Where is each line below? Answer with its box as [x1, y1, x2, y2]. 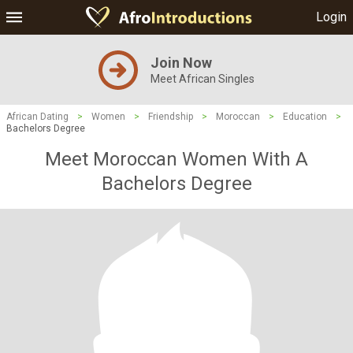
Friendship [148, 111, 193, 122]
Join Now [150, 54, 212, 71]
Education [283, 111, 327, 122]
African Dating [6, 111, 69, 122]
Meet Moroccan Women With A [45, 148, 308, 170]
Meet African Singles [150, 72, 255, 85]
